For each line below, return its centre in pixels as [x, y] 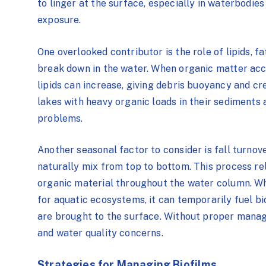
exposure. [59, 20]
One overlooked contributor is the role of [132, 52]
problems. [60, 118]
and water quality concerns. [100, 233]
